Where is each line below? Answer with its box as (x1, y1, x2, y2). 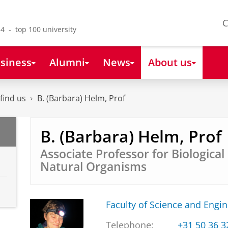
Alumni (49, 54, 85, 69)
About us (148, 54, 192, 69)
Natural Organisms (40, 158, 147, 175)
